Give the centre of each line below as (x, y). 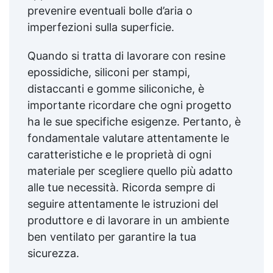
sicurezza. (53, 253)
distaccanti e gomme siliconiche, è (116, 88)
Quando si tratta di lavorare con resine (126, 55)
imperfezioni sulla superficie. (101, 27)
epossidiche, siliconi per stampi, (109, 72)
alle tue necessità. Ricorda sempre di (121, 187)
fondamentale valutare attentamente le (128, 138)
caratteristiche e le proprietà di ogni (119, 154)
